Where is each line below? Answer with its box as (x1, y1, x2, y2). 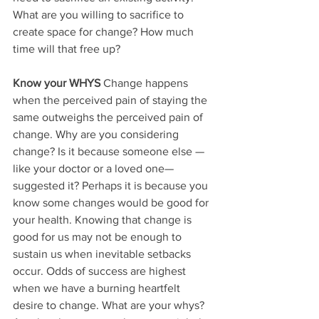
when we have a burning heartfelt (13, 281, 183, 294)
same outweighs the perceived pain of (13, 110, 206, 123)
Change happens (100, 76, 191, 89)
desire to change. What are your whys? (13, 298, 207, 311)
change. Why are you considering (13, 127, 182, 140)
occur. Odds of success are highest (13, 264, 189, 277)
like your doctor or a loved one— (13, 162, 177, 174)
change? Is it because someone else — (13, 145, 207, 157)
